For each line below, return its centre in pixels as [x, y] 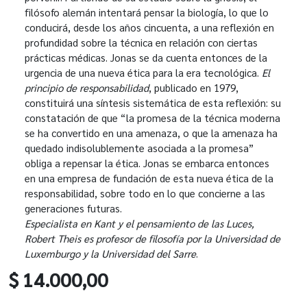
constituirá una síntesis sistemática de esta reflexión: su [153, 102]
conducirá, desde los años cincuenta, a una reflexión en [149, 27]
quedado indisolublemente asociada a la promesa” [139, 147]
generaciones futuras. [73, 208]
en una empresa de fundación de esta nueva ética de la [149, 177]
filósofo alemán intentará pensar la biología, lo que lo [147, 12]
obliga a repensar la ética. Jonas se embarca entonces [147, 162]
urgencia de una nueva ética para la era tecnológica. [143, 72]
